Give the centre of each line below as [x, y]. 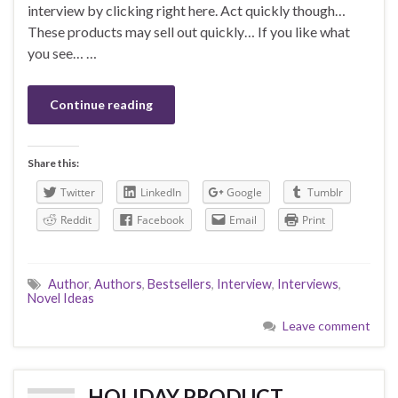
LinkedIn [161, 193]
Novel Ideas [61, 298]
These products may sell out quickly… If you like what [189, 32]
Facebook [160, 220]
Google [244, 193]
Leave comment [326, 326]
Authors [118, 284]
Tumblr [325, 193]
